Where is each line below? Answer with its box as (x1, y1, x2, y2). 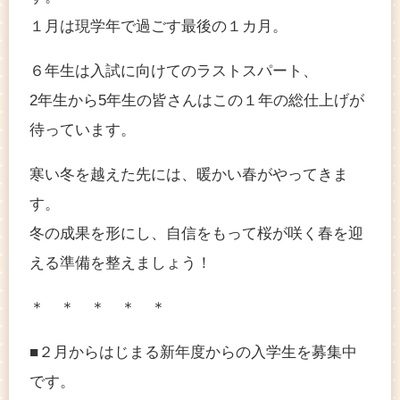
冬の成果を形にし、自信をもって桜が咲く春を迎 (29, 225, 363, 243)
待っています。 (29, 121, 136, 139)
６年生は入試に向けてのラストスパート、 (29, 62, 318, 80)
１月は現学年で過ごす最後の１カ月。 (29, 18, 287, 36)
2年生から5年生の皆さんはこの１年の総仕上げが (29, 92, 364, 110)
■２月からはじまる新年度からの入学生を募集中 (29, 343, 357, 361)
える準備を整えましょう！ (29, 254, 212, 272)
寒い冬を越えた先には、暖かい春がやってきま (29, 166, 348, 184)
